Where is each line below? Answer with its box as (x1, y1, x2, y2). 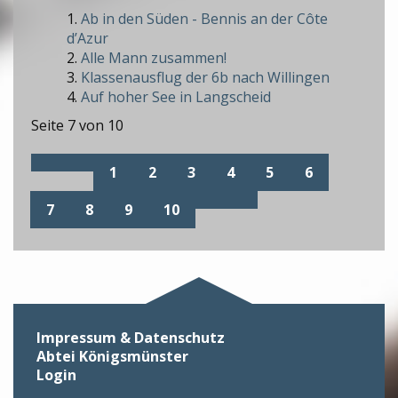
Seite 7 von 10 (31, 115, 123, 136)
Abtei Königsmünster (36, 346, 188, 367)
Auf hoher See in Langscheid (81, 86, 271, 107)
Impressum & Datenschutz (36, 328, 225, 348)
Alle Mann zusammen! (81, 47, 227, 68)
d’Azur (67, 28, 108, 48)
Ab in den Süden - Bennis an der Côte (81, 8, 328, 28)
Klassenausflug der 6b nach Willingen (81, 67, 330, 87)
